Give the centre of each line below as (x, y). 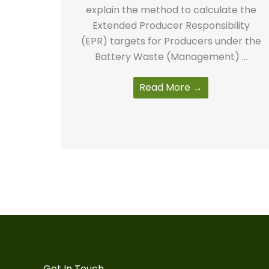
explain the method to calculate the (171, 10)
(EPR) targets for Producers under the (171, 41)
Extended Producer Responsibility (171, 25)
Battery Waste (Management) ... (171, 56)
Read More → (171, 87)
